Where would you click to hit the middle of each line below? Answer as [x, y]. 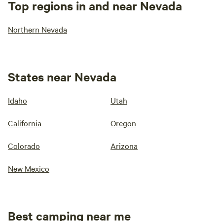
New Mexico [29, 168]
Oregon [123, 123]
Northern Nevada [37, 29]
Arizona [124, 146]
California [25, 123]
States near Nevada [62, 76]
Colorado [24, 146]
